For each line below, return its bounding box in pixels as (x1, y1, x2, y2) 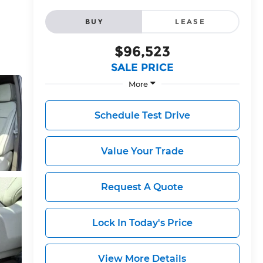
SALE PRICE (110, 61, 174, 75)
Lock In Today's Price (92, 217, 193, 228)
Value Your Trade (100, 145, 184, 157)
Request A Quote (101, 181, 184, 193)
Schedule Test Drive (94, 109, 190, 121)
